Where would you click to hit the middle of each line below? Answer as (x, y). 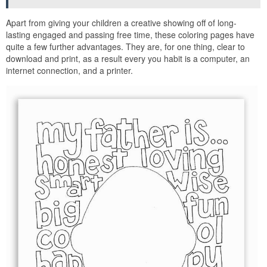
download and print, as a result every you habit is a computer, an (128, 58)
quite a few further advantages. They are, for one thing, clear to (125, 46)
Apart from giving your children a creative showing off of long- (121, 23)
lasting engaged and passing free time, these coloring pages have (130, 35)
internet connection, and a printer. (69, 70)
